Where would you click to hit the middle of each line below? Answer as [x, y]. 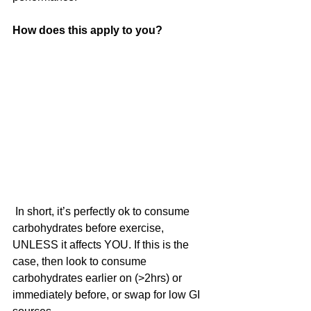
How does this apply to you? [87, 30]
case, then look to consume [81, 261]
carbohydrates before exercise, [90, 228]
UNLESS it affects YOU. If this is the [102, 244]
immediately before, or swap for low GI [108, 294]
